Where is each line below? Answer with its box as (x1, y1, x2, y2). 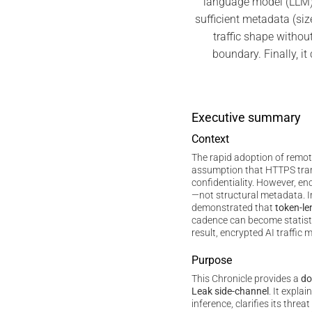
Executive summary (191, 109, 301, 125)
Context (191, 132, 229, 146)
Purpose (191, 253, 232, 267)
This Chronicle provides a (191, 272, 301, 285)
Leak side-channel (191, 285, 269, 297)
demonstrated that (191, 201, 275, 214)
